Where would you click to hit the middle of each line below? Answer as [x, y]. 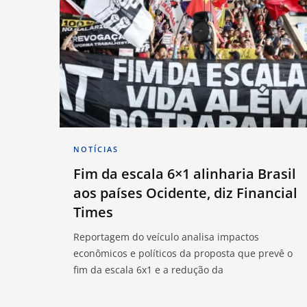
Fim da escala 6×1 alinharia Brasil [185, 174]
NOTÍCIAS [96, 149]
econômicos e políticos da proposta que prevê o [183, 254]
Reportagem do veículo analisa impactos [166, 237]
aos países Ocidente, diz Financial [185, 193]
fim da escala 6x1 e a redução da [148, 270]
